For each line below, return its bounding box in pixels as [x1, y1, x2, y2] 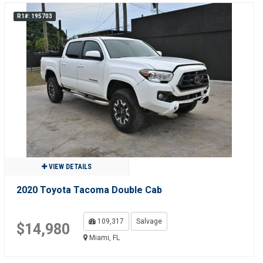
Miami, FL [87, 234, 120, 242]
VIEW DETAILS [46, 163, 92, 171]
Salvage [136, 217, 162, 225]
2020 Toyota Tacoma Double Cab [16, 184, 162, 195]
